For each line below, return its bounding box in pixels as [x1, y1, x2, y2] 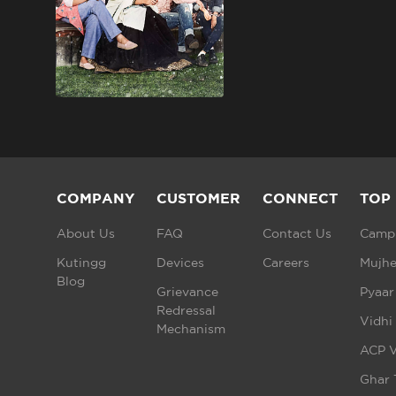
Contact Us [263, 227, 331, 240]
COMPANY [57, 189, 134, 206]
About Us [57, 227, 115, 240]
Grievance [156, 286, 218, 299]
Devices [156, 256, 204, 270]
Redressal [156, 304, 216, 317]
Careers [263, 256, 309, 270]
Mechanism [156, 323, 225, 336]
